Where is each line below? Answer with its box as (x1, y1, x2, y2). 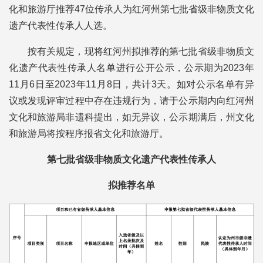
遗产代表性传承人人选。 (9, 21, 112, 31)
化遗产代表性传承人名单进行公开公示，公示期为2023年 (9, 63, 254, 73)
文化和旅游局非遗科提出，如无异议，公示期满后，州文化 (9, 112, 254, 122)
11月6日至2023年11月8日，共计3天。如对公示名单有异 (9, 79, 254, 89)
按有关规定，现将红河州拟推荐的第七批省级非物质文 (28, 46, 254, 56)
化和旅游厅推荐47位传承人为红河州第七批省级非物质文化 (9, 4, 254, 14)
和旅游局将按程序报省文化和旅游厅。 (9, 129, 168, 139)
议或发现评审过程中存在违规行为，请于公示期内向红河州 (9, 96, 254, 106)
